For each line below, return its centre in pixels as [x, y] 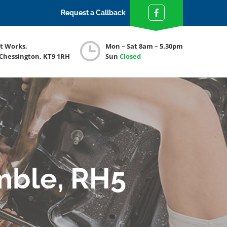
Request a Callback [93, 13]
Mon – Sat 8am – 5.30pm [144, 46]
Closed [130, 56]
